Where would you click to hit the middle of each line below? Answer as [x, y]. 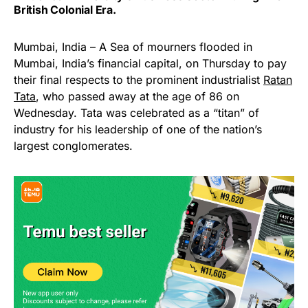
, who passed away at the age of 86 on [137, 96]
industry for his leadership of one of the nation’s [138, 129]
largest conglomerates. [73, 145]
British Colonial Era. [65, 9]
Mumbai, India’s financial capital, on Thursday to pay [150, 63]
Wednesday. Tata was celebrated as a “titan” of [136, 112]
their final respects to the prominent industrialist [139, 79]
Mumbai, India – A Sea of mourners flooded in [133, 46]
